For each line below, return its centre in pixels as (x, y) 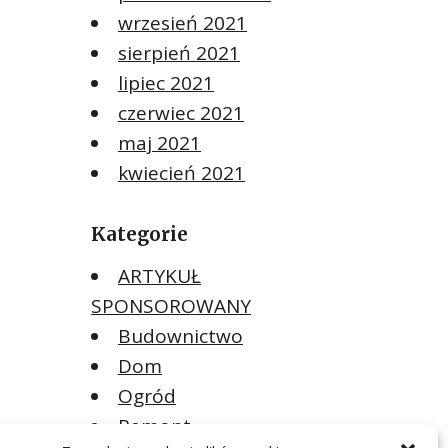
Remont (154, 425)
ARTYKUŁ (159, 275)
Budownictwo (180, 335)
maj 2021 (159, 142)
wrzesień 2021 (182, 22)
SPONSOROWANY (171, 305)
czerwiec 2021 (181, 112)
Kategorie (139, 234)
